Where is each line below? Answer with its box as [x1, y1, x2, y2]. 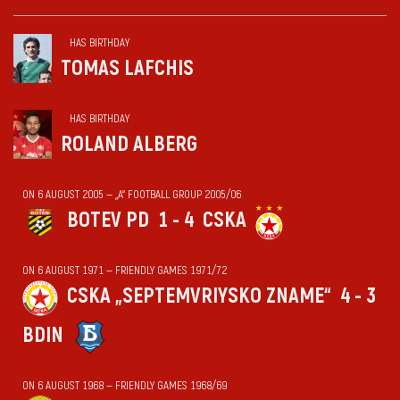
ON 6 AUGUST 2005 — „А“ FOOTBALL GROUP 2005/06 [22, 187, 241, 202]
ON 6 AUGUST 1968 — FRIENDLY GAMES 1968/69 [22, 379, 227, 393]
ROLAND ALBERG [61, 131, 197, 157]
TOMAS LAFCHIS [61, 55, 194, 81]
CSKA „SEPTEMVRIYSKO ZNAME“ [67, 283, 331, 309]
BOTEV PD [67, 207, 149, 233]
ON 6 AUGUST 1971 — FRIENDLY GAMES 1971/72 [22, 263, 227, 278]
